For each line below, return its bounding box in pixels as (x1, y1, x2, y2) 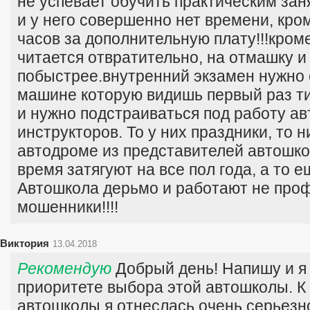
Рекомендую (17, 259, 111, 277)
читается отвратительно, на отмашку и (17, 48, 307, 66)
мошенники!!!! (17, 198, 118, 216)
